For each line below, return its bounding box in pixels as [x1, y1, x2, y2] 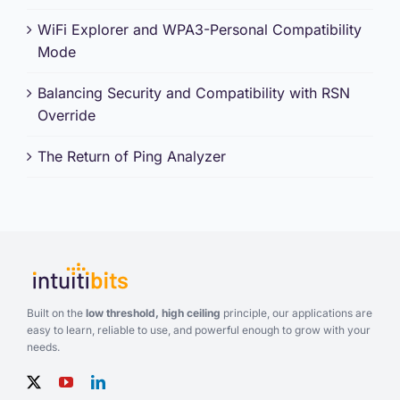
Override [37, 106, 96, 125]
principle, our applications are [220, 306, 372, 321]
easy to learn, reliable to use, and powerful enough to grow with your [26, 323, 371, 337]
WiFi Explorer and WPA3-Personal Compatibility [37, 21, 362, 39]
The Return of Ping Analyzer [37, 147, 226, 166]
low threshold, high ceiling [85, 306, 221, 321]
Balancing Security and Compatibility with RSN [37, 84, 350, 103]
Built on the [26, 306, 86, 321]
